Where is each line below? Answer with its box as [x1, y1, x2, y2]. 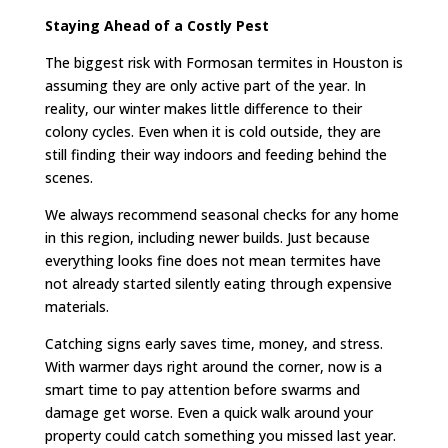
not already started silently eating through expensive [44, 273, 392, 293]
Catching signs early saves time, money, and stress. [44, 333, 383, 353]
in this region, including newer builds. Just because [44, 227, 370, 247]
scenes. [44, 167, 93, 187]
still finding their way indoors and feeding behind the [44, 144, 387, 164]
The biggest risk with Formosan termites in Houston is [44, 52, 403, 72]
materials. [44, 296, 109, 316]
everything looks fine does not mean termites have [44, 250, 381, 270]
